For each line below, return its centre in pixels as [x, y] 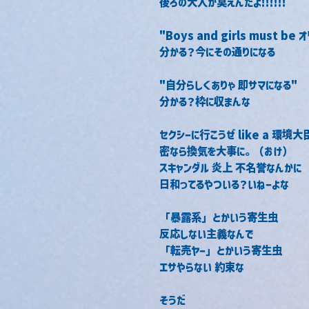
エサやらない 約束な [202, 267]
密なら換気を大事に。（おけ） [226, 151]
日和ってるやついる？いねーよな [224, 184]
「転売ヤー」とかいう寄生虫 [221, 250]
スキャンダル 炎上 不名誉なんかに [230, 168]
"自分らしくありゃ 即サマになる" [228, 85]
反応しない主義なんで [206, 234]
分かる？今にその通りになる [217, 52]
